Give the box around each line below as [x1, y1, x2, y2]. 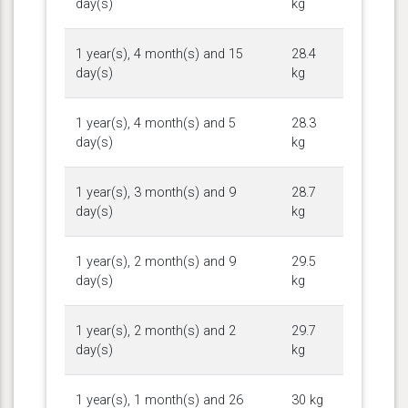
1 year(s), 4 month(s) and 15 [76, 46, 243, 62]
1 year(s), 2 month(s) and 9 [76, 253, 236, 270]
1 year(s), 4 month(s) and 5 [76, 115, 236, 131]
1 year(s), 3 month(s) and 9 [76, 184, 236, 200]
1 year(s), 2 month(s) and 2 [76, 322, 236, 339]
